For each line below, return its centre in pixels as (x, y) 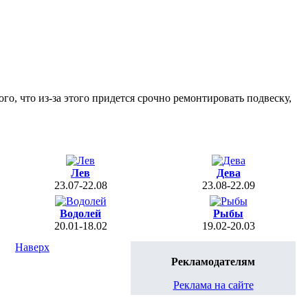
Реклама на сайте (213, 285)
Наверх (32, 247)
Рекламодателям (213, 262)
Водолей (80, 213)
